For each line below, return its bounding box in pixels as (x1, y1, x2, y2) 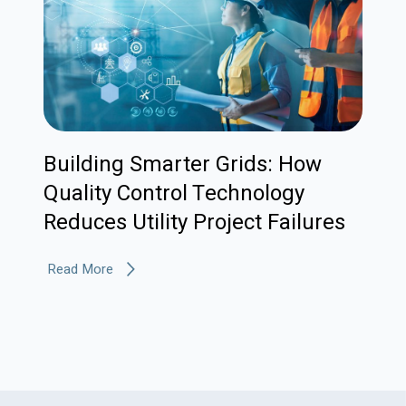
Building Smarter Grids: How (43, 149, 322, 181)
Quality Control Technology (43, 178, 304, 210)
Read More (47, 258, 113, 279)
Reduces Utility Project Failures (43, 207, 345, 239)
